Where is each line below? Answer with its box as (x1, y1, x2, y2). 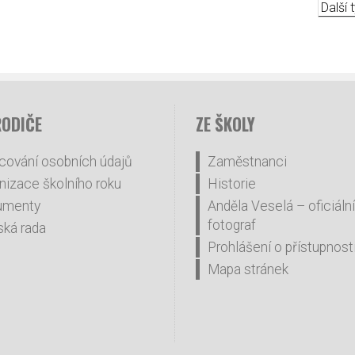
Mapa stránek (208, 261, 288, 277)
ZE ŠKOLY (196, 112, 255, 136)
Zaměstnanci (208, 154, 287, 170)
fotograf (208, 217, 256, 233)
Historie (208, 176, 256, 192)
